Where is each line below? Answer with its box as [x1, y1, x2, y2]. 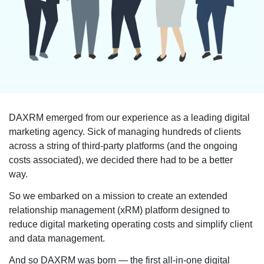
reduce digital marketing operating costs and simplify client [9, 219, 252, 230]
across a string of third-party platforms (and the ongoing [9, 141, 237, 151]
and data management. [9, 233, 107, 244]
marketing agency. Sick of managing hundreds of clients [9, 127, 241, 137]
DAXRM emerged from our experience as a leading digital [9, 113, 250, 123]
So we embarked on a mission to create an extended [9, 191, 227, 202]
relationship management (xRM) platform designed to [9, 205, 230, 216]
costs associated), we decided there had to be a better [9, 155, 233, 166]
